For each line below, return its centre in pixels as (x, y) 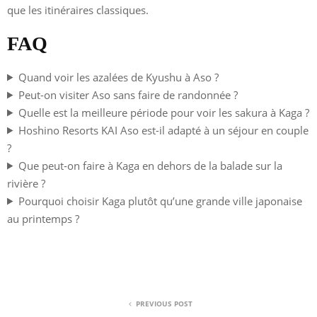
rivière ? (26, 183)
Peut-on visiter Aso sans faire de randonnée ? (128, 94)
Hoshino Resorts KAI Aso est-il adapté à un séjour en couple (163, 130)
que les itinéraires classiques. (78, 10)
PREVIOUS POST (164, 303)
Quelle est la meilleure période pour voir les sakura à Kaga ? (163, 112)
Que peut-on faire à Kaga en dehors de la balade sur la (150, 165)
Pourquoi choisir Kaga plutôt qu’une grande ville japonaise (160, 201)
